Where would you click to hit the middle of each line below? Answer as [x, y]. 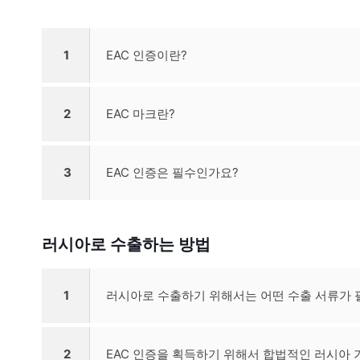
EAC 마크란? [141, 114]
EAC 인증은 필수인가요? [172, 173]
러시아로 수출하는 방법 [126, 245]
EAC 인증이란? [147, 55]
